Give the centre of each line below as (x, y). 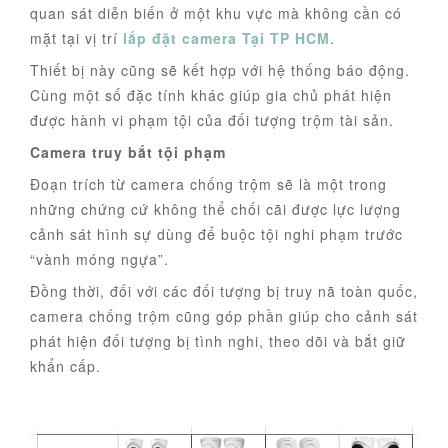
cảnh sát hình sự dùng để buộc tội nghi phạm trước (216, 234)
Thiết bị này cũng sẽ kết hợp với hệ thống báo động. (220, 70)
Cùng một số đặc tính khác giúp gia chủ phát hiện (211, 95)
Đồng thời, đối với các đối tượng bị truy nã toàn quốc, (224, 291)
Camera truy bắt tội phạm (128, 152)
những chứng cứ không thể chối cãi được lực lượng (215, 209)
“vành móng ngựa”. (99, 259)
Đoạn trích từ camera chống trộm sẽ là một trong (208, 184)
